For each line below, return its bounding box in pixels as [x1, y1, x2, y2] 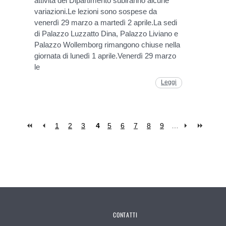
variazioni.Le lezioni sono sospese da [34, 7, 157, 16]
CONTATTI [113, 210, 138, 219]
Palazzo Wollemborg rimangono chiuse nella [34, 40, 181, 49]
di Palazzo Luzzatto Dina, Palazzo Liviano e [34, 29, 179, 38]
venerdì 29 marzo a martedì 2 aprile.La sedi [34, 18, 178, 27]
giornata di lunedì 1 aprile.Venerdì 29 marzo [34, 51, 177, 61]
